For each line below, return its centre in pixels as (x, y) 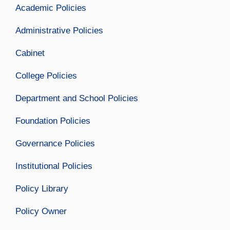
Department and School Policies (77, 99)
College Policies (46, 76)
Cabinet (30, 53)
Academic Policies (51, 8)
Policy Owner (41, 212)
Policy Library (42, 189)
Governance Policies (55, 144)
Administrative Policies (59, 31)
